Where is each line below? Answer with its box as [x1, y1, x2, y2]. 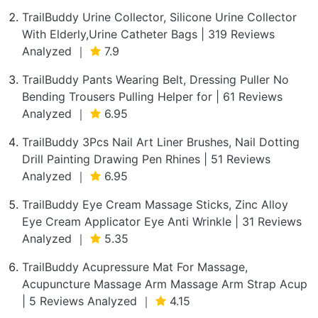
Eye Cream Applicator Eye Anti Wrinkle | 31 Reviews [22, 214, 302, 229]
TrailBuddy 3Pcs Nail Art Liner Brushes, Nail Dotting [22, 135, 300, 149]
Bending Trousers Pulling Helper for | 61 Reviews [22, 89, 283, 104]
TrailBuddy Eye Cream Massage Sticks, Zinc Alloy [22, 197, 288, 212]
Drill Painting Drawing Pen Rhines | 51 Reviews [22, 152, 270, 166]
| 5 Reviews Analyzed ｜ [22, 294, 155, 308]
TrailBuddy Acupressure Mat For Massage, [22, 260, 248, 274]
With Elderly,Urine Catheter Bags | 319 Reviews [22, 27, 275, 41]
